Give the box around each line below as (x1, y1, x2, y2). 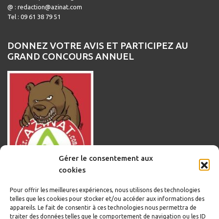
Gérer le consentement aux (59, 154, 153, 162)
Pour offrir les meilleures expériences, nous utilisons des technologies (10, 187, 200, 193)
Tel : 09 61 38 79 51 (7, 13, 61, 21)
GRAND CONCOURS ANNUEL (7, 51, 134, 62)
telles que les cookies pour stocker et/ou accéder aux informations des (10, 196, 204, 202)
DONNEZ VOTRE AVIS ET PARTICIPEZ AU (7, 40, 188, 51)
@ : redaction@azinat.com (7, 3, 82, 11)
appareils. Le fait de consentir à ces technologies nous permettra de (10, 204, 197, 211)
